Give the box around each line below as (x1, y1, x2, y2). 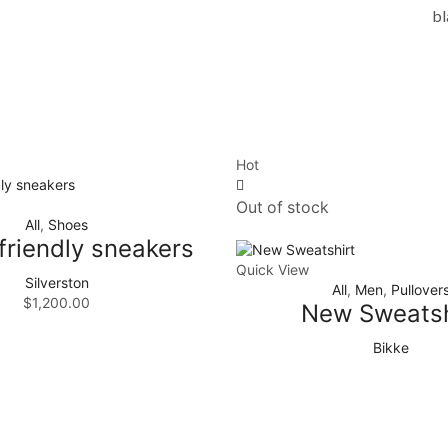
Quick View (236, 261, 309, 279)
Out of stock (236, 198, 329, 218)
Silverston (24, 274, 89, 292)
